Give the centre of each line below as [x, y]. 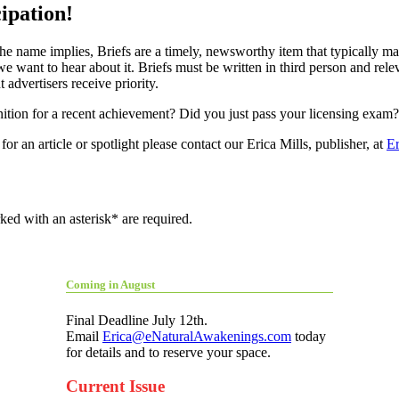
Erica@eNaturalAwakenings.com [197, 336]
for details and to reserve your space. [168, 352]
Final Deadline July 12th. [137, 320]
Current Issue [115, 387]
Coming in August [110, 284]
